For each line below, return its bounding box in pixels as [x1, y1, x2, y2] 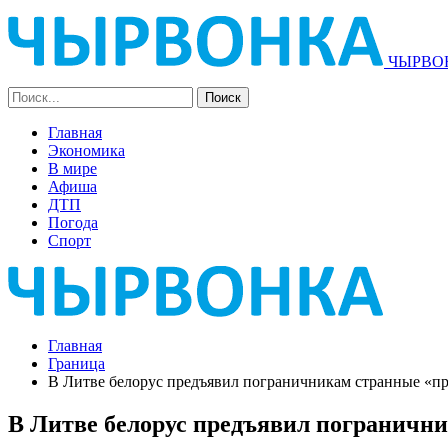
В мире [48, 160, 97, 177]
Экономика [48, 142, 125, 159]
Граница [48, 355, 105, 372]
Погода [48, 214, 98, 231]
